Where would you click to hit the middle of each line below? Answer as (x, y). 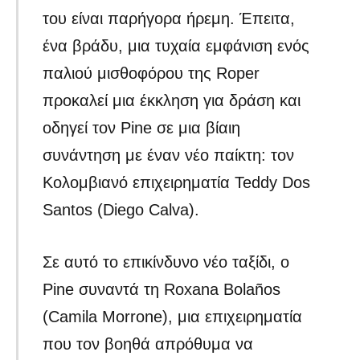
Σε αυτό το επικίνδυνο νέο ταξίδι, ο (166, 262)
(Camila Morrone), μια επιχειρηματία (173, 317)
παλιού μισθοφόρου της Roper (151, 74)
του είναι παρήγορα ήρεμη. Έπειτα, (169, 19)
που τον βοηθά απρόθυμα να (148, 344)
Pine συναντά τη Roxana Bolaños (162, 290)
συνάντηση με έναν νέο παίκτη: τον (169, 155)
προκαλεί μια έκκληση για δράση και (172, 101)
